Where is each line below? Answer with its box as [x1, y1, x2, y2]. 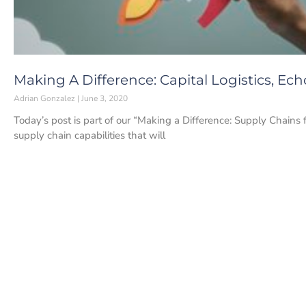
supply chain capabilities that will [14, 128, 165, 142]
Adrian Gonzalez [14, 92, 77, 104]
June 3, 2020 [79, 92, 128, 104]
